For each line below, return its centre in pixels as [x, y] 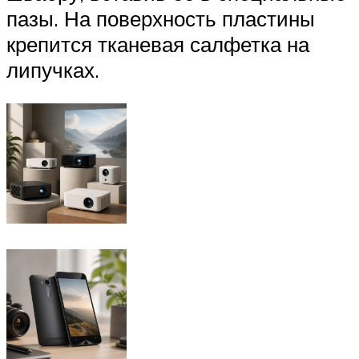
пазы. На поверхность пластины [161, 19]
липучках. [53, 70]
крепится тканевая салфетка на [158, 44]
